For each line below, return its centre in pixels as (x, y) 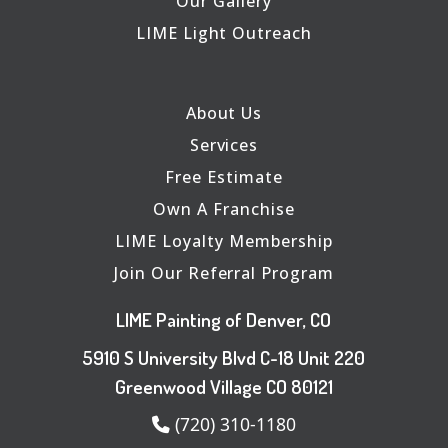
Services (224, 144)
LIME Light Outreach (224, 32)
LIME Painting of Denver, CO (224, 319)
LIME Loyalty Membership (224, 240)
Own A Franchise (224, 208)
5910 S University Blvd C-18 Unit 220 (224, 358)
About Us (224, 112)
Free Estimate (224, 176)
